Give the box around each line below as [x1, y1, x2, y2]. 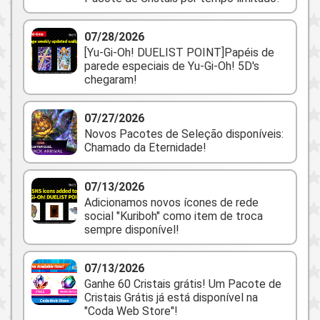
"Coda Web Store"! [84, 304, 178, 318]
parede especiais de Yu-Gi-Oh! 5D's [84, 59, 259, 73]
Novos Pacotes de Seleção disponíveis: [84, 127, 284, 141]
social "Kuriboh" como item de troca [84, 209, 263, 223]
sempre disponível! [84, 223, 179, 236]
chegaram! [84, 73, 137, 86]
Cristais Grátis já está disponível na [84, 291, 258, 304]
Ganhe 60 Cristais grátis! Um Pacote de [84, 277, 281, 291]
